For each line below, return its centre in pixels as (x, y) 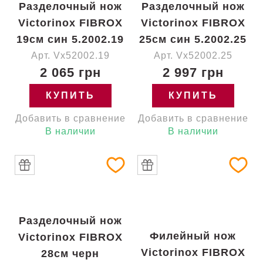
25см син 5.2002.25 (193, 39)
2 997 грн (193, 73)
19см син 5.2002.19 (70, 39)
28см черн (70, 254)
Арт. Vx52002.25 (193, 55)
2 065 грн (70, 73)
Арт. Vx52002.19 (70, 55)
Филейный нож (193, 236)
